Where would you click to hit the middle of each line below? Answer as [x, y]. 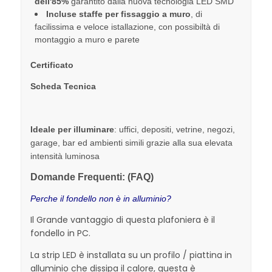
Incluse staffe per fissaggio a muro [118, 14]
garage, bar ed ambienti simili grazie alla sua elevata [131, 142]
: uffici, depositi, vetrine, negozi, [174, 129]
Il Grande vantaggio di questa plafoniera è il [122, 220]
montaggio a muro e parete [87, 39]
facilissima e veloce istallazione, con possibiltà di [127, 26]
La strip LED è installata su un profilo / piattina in [131, 255]
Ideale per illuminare [72, 129]
